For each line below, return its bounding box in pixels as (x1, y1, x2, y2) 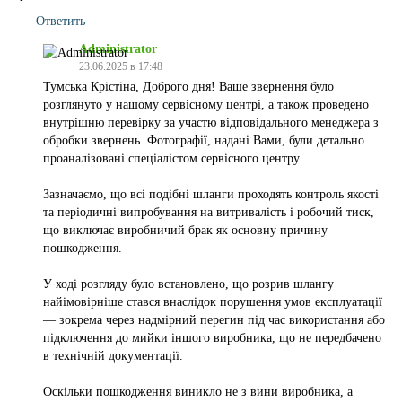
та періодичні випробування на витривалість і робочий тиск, (43, 205, 374, 219)
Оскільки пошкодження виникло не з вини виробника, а (43, 385, 353, 398)
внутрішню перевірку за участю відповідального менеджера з (43, 116, 379, 129)
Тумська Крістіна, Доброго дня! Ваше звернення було (43, 80, 334, 93)
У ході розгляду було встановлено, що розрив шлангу (43, 277, 334, 291)
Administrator (79, 42, 157, 56)
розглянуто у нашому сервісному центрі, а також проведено (43, 98, 369, 111)
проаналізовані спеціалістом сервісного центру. (43, 152, 302, 165)
